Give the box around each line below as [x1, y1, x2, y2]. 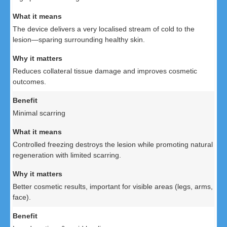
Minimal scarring [13, 109, 65, 118]
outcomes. [13, 78, 46, 86]
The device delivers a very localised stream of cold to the [13, 25, 195, 33]
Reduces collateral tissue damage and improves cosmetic [13, 67, 197, 75]
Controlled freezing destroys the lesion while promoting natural [13, 140, 213, 149]
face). [13, 193, 31, 202]
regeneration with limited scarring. [13, 151, 121, 160]
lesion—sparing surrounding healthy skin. [13, 35, 145, 44]
